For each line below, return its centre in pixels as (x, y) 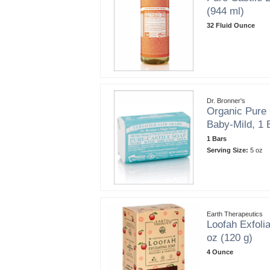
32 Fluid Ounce (231, 25)
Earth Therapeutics (235, 214)
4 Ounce (220, 252)
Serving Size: (228, 150)
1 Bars (217, 138)
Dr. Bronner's (226, 100)
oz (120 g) (230, 237)
